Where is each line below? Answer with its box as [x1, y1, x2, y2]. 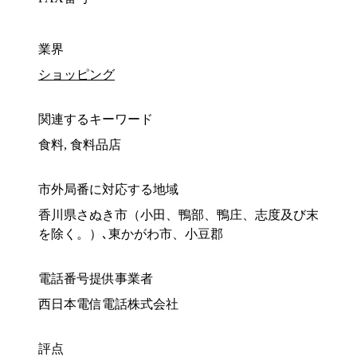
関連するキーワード [38, 112, 153, 127]
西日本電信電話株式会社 [38, 297, 178, 312]
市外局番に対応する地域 [38, 182, 178, 197]
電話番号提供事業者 [38, 272, 153, 286]
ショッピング [38, 68, 115, 82]
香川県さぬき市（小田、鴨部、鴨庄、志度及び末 [38, 208, 319, 222]
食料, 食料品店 [38, 138, 121, 152]
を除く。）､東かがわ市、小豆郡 [38, 227, 223, 241]
